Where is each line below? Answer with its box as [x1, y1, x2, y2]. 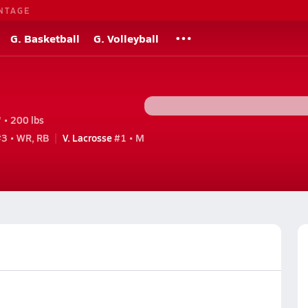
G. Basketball [10, 30, 80, 46]
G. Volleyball [93, 30, 159, 46]
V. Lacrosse [62, 130, 112, 144]
